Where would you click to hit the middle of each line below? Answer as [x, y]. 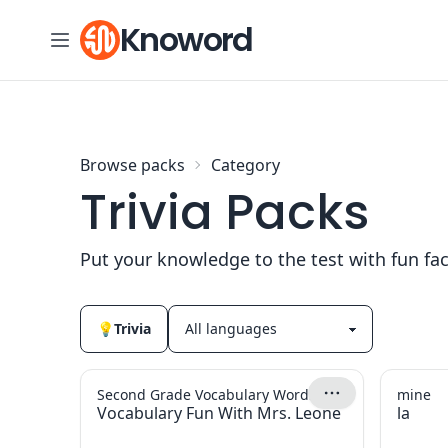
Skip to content [74, 23]
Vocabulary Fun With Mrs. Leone [219, 413]
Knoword [186, 39]
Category [245, 165]
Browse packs [132, 165]
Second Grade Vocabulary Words [206, 394]
